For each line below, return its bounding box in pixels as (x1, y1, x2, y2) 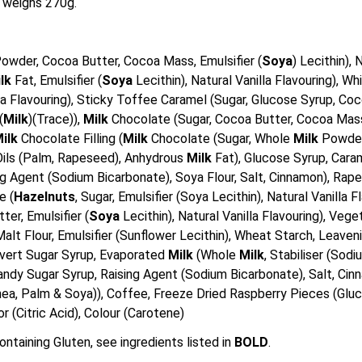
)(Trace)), (28, 112, 83, 127)
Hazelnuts (14, 189, 75, 204)
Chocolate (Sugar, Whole (151, 131, 293, 146)
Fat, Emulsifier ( (15, 73, 102, 88)
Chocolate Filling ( (21, 131, 123, 146)
